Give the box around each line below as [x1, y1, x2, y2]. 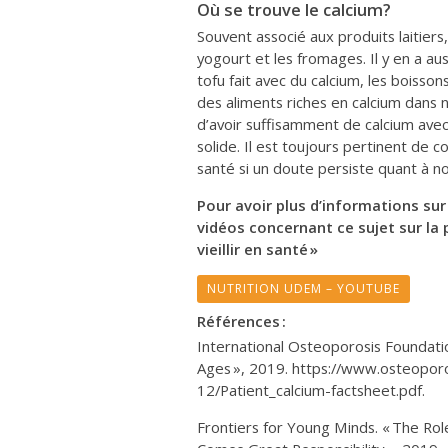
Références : [197, 310, 286, 331]
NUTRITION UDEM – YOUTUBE [207, 279, 400, 297]
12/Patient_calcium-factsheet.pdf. [197, 379, 425, 400]
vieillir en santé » [197, 238, 318, 259]
